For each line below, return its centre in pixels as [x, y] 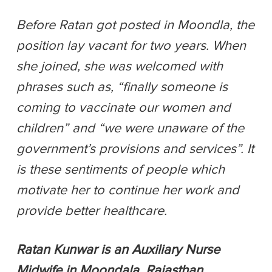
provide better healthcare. [92, 211]
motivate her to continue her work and [128, 190]
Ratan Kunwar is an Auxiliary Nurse [118, 250]
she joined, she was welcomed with [120, 66]
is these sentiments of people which [121, 170]
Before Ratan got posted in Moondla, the [135, 25]
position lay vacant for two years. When [131, 46]
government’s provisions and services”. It [135, 149]
